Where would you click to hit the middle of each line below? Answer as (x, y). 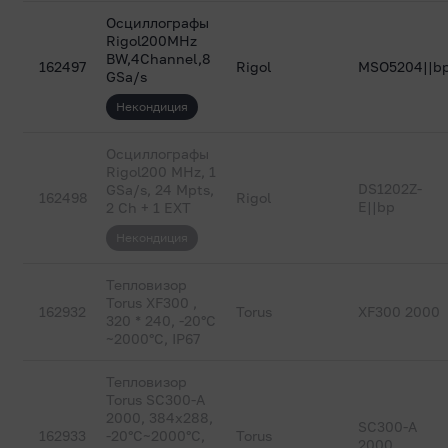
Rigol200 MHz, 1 (161, 171)
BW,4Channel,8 (159, 58)
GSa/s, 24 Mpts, (160, 189)
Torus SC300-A (156, 399)
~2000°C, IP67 (153, 338)
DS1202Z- (390, 188)
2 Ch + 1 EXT (149, 207)
